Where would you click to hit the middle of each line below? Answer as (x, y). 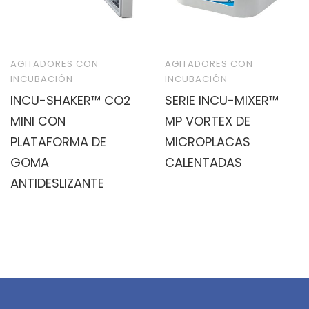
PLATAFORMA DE (58, 141)
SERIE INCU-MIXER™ (222, 100)
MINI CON (38, 121)
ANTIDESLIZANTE (57, 183)
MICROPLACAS (208, 141)
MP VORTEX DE (208, 121)
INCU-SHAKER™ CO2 (71, 100)
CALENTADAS (203, 162)
